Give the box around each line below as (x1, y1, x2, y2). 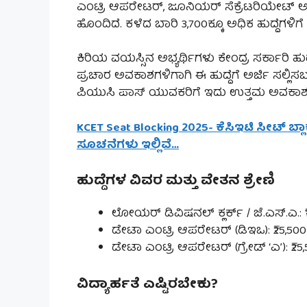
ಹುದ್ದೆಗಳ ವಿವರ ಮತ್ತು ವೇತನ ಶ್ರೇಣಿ (77, 169, 275, 194)
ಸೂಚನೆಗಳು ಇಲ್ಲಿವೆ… (77, 135, 179, 156)
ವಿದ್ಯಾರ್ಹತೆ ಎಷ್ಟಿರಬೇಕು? (77, 272, 218, 297)
